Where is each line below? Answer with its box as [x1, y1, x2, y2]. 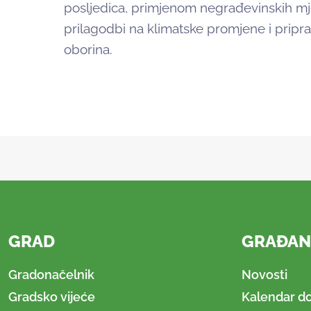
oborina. [64, 42, 112, 58]
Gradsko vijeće [8, 289, 95, 305]
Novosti [242, 267, 287, 282]
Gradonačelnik [8, 267, 94, 282]
